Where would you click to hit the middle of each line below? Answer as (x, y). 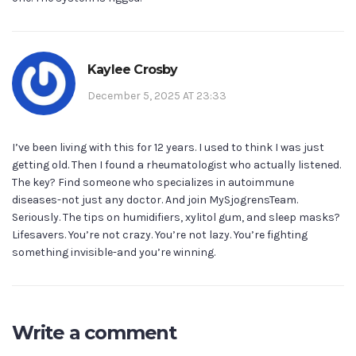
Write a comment (94, 333)
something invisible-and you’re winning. (114, 253)
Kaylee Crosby (133, 69)
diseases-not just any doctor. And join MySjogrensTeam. (155, 200)
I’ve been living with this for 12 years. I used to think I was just (168, 148)
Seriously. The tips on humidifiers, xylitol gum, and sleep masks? (176, 218)
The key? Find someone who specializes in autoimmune (153, 183)
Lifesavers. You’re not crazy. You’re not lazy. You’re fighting (160, 235)
